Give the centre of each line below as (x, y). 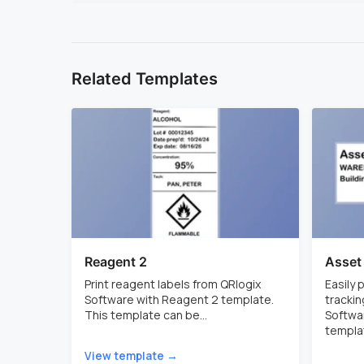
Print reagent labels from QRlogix (173, 284)
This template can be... (146, 315)
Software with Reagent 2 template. (182, 300)
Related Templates (145, 79)
